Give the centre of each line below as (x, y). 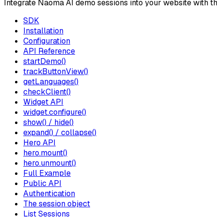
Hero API (39, 142)
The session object (57, 203)
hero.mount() (45, 153)
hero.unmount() (50, 163)
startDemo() (45, 61)
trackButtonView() (56, 71)
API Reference (49, 51)
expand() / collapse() (60, 132)
